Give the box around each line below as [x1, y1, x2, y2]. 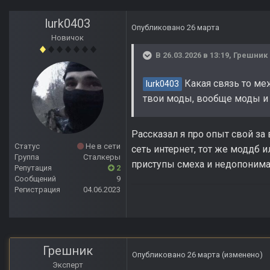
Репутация [14, 163, 52, 173]
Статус [14, 142, 40, 151]
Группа [14, 152, 39, 162]
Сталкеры [83, 152, 121, 162]
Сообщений [14, 174, 56, 184]
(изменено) [222, 250, 263, 260]
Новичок [51, 33, 84, 43]
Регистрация [14, 185, 60, 195]
